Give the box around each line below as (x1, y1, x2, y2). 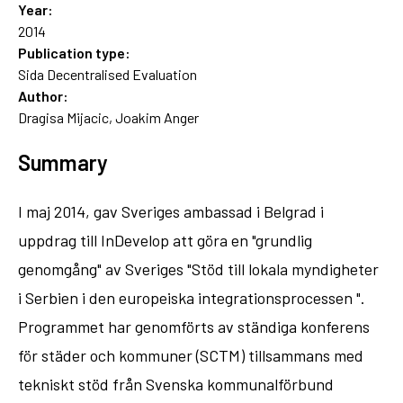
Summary (18, 148, 108, 175)
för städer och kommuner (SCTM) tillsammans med (18, 345, 363, 365)
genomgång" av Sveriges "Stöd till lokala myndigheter (18, 258, 379, 279)
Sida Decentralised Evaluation (18, 65, 197, 83)
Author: (18, 86, 68, 104)
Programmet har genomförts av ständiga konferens (18, 316, 370, 336)
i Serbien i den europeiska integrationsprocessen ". (18, 287, 365, 308)
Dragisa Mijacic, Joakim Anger (18, 108, 199, 126)
